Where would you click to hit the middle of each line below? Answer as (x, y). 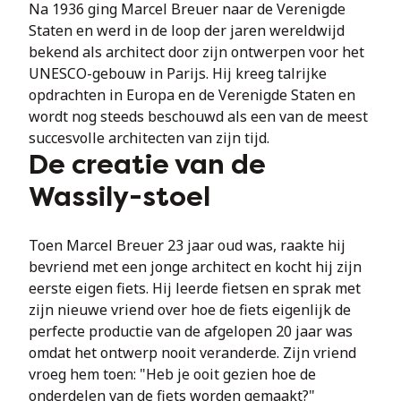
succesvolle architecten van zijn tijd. (149, 138)
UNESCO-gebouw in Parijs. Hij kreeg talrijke (178, 73)
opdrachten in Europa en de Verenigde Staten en (192, 95)
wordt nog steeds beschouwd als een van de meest (198, 116)
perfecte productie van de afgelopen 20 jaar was (191, 331)
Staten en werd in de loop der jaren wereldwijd (187, 30)
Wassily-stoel (119, 197)
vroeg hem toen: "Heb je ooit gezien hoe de (172, 374)
